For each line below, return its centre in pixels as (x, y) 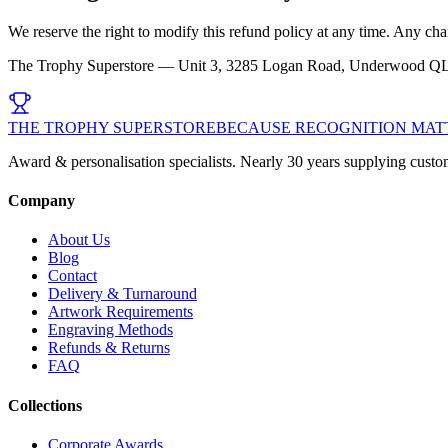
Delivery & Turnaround (122, 294)
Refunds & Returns (109, 348)
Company (41, 201)
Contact (72, 276)
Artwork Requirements (120, 312)
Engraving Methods (110, 330)
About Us (79, 240)
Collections (45, 405)
